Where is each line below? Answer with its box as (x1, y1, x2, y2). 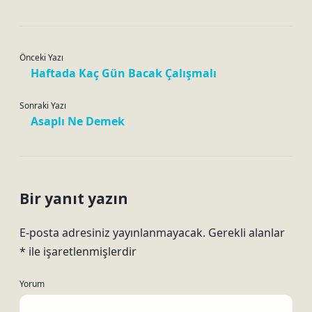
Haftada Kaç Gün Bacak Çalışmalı (31, 65, 217, 81)
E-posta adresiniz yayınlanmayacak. (19, 225, 205, 240)
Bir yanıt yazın (19, 189, 128, 208)
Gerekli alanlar (208, 225, 285, 240)
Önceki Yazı (19, 52, 63, 63)
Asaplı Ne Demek (31, 114, 125, 129)
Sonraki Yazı (19, 100, 66, 111)
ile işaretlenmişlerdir (26, 244, 136, 259)
